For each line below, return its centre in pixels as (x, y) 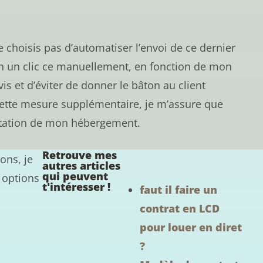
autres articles (81, 165)
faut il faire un (178, 189)
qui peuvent (75, 176)
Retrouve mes (79, 155)
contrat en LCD (179, 208)
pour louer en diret (190, 227)
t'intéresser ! (76, 186)
